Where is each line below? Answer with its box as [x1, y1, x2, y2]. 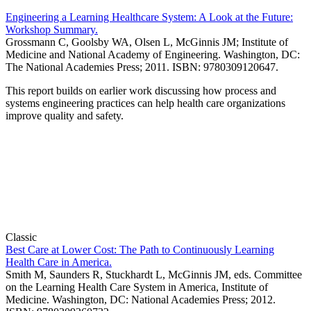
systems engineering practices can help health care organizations [6, 96, 285, 109]
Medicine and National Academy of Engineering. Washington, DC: [6, 48, 300, 60]
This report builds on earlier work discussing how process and [6, 84, 276, 96]
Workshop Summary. [6, 23, 98, 35]
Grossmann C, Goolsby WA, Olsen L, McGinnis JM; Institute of [6, 35, 288, 48]
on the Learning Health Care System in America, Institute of [6, 280, 268, 293]
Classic [6, 230, 37, 243]
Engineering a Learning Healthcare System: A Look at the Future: [6, 10, 293, 23]
